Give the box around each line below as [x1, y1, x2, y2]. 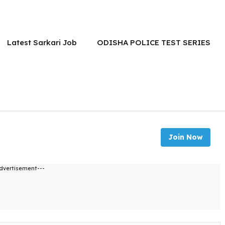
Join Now [168, 133, 203, 142]
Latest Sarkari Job [7, 38, 77, 47]
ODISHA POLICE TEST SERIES [97, 38, 210, 47]
